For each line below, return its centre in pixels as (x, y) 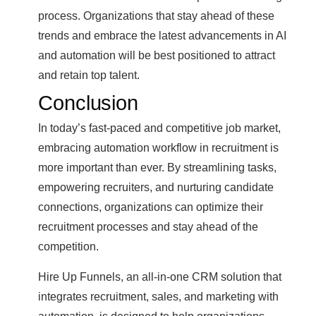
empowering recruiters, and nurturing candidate (156, 187)
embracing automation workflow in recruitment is (158, 147)
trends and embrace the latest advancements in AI (162, 35)
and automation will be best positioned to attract (157, 55)
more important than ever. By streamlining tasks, (157, 167)
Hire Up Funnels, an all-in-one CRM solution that (160, 276)
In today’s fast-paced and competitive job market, (159, 127)
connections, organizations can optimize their (151, 206)
